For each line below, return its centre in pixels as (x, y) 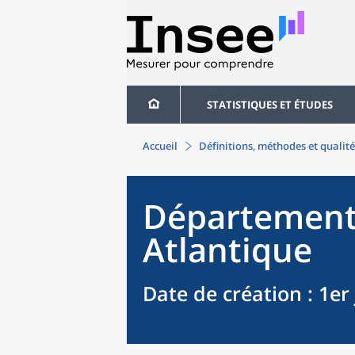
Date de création (222, 293)
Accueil (160, 146)
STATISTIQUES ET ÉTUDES (270, 105)
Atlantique (227, 249)
